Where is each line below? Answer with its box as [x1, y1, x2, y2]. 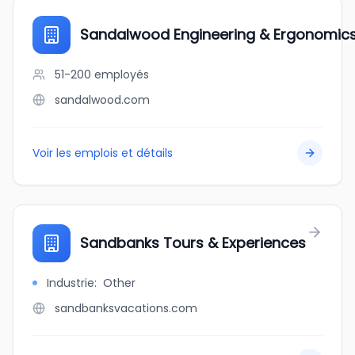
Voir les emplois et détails [32, 145, 173, 161]
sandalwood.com [55, 92, 150, 108]
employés [94, 67, 149, 82]
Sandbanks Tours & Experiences [80, 233, 306, 253]
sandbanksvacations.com [55, 300, 197, 316]
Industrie [47, 275, 94, 291]
